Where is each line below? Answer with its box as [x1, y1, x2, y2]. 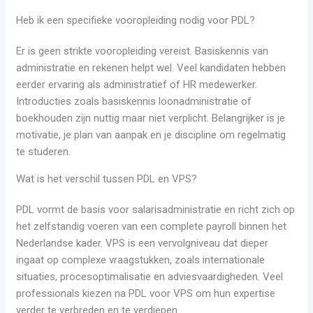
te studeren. [16, 145, 71, 159]
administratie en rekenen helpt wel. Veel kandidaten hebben [16, 61, 286, 75]
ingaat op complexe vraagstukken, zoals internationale [16, 254, 265, 267]
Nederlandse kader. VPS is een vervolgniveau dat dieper [16, 237, 269, 250]
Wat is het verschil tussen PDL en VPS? [16, 173, 198, 186]
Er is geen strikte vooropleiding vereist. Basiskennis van [16, 45, 269, 58]
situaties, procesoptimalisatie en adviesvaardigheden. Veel [16, 270, 284, 284]
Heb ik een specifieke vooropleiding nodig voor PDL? [16, 14, 256, 27]
